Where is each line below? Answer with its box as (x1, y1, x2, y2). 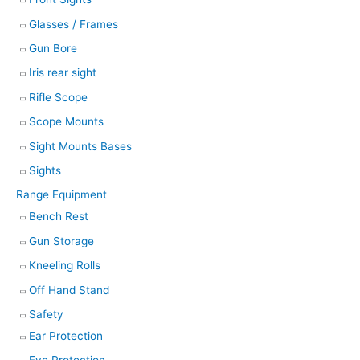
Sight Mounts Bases (29, 139, 132, 153)
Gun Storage (29, 234, 94, 247)
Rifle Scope (29, 90, 88, 104)
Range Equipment (16, 188, 107, 202)
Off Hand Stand (29, 283, 109, 297)
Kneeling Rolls (29, 259, 100, 272)
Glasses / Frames (29, 17, 118, 31)
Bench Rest (29, 210, 88, 223)
